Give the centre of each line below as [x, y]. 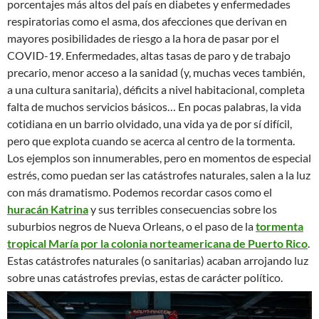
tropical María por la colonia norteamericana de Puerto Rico [157, 244]
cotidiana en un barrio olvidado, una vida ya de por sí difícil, [150, 124]
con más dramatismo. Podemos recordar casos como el [140, 192]
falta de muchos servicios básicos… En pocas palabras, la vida [154, 107]
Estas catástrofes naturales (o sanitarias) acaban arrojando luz [158, 261]
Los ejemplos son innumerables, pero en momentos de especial [159, 158]
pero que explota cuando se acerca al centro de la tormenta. [151, 141]
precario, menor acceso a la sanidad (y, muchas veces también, [156, 73]
